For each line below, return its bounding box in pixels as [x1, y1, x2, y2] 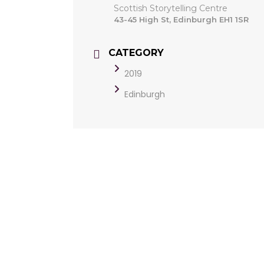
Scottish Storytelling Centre [114, 3, 227, 14]
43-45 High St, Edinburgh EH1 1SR [114, 15, 249, 24]
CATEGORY [108, 47, 164, 58]
